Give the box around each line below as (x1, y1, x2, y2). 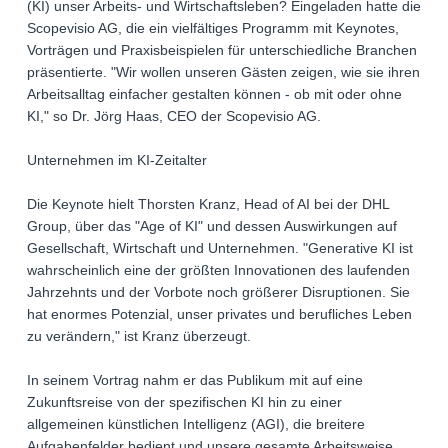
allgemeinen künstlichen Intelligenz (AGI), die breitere (27, 416, 365, 433)
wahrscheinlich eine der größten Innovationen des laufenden (27, 262, 410, 279)
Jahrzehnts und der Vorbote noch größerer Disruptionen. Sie (27, 284, 410, 301)
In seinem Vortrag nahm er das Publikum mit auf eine (27, 372, 363, 389)
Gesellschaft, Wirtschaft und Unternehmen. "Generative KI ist (27, 240, 413, 257)
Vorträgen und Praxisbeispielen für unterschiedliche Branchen (27, 42, 417, 59)
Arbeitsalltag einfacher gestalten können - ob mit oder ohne (27, 86, 402, 103)
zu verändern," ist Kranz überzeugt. (27, 328, 251, 345)
